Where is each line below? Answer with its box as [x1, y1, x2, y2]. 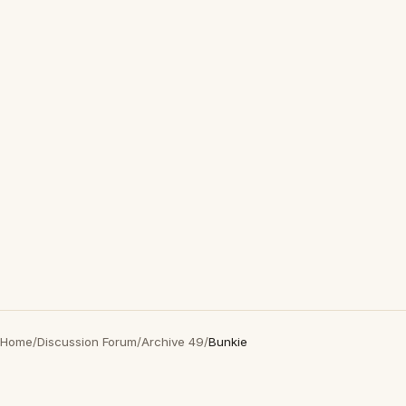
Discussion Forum [37, 334, 137, 349]
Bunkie [208, 334, 247, 349]
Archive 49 [141, 334, 204, 349]
